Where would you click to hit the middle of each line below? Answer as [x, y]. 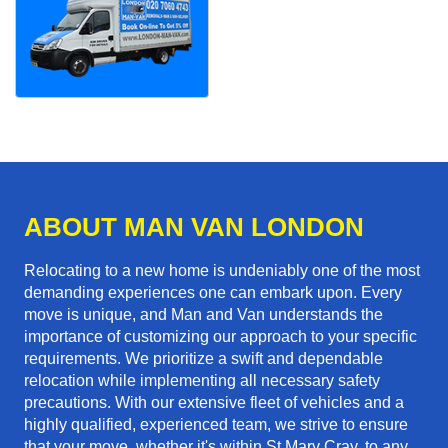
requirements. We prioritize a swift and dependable [203, 359]
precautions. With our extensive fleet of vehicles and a [214, 403]
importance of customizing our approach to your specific [220, 337]
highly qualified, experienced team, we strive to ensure [216, 425]
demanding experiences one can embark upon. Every [213, 293]
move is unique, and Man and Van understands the [203, 315]
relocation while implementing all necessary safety [202, 381]
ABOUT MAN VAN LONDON [194, 227]
